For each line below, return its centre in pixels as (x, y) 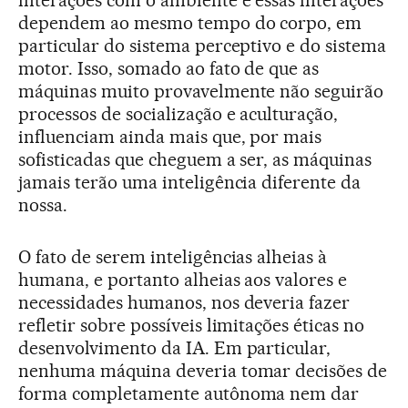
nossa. (43, 205)
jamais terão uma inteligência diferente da (190, 183)
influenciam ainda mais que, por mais (170, 137)
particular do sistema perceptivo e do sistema (203, 46)
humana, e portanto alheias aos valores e (183, 280)
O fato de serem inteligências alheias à (173, 257)
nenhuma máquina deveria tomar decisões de (203, 371)
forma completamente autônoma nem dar (189, 394)
